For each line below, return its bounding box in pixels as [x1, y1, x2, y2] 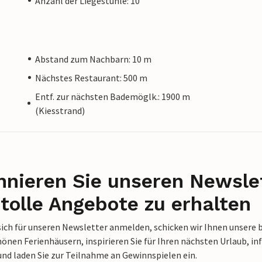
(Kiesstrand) [35, 104, 85, 116]
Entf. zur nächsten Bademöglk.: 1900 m [35, 90, 190, 102]
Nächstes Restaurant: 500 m [35, 71, 147, 84]
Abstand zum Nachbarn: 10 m [35, 53, 151, 65]
